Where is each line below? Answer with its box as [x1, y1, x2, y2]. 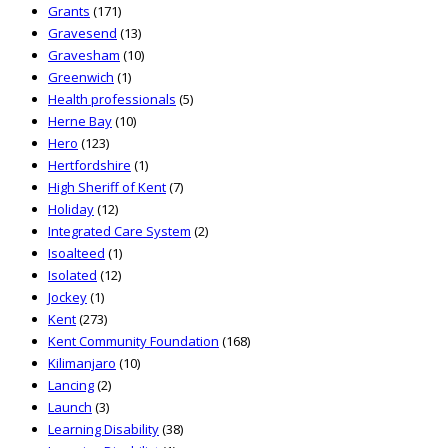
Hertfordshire [48, 156, 131, 175]
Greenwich [48, 68, 114, 87]
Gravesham [48, 46, 120, 65]
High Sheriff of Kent [48, 178, 166, 197]
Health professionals [48, 90, 176, 109]
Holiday [48, 200, 94, 219]
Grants [48, 2, 90, 21]
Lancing [48, 376, 94, 395]
